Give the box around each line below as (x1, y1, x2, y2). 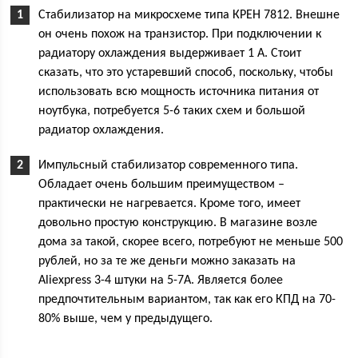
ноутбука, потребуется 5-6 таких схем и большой (38, 105, 306, 118)
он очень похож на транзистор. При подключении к (38, 28, 322, 42)
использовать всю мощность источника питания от (38, 86, 320, 99)
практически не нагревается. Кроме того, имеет (38, 197, 301, 211)
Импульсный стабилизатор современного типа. (38, 159, 299, 173)
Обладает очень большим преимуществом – (38, 178, 285, 192)
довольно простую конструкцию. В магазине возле (38, 217, 318, 230)
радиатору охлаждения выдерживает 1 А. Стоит (38, 47, 302, 61)
